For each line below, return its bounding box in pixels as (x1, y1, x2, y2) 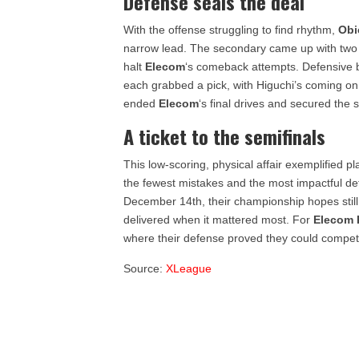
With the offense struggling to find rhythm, (123, 23, 339, 36)
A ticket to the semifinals (123, 122, 326, 151)
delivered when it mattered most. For (123, 213, 314, 226)
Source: (123, 262, 167, 275)
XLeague (166, 262, 212, 275)
